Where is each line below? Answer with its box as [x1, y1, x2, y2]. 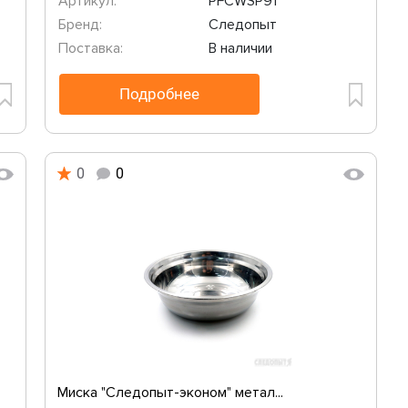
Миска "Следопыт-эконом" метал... [57, 383, 283, 402]
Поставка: [58, 39, 123, 57]
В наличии [208, 39, 272, 57]
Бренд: [58, 15, 102, 34]
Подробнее [119, 85, 199, 103]
